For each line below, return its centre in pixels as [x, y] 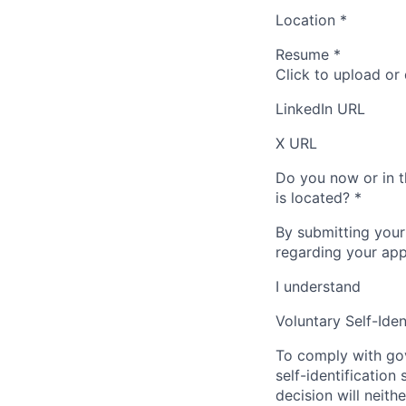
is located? [313, 198]
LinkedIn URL [320, 109]
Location [305, 20]
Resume [302, 54]
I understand [318, 286]
